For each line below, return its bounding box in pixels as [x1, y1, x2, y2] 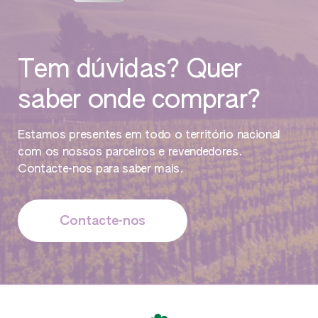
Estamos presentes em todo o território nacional [18, 130, 280, 142]
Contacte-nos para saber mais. [18, 164, 184, 176]
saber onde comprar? [18, 88, 261, 114]
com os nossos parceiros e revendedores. [18, 147, 243, 159]
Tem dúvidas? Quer [18, 57, 242, 84]
